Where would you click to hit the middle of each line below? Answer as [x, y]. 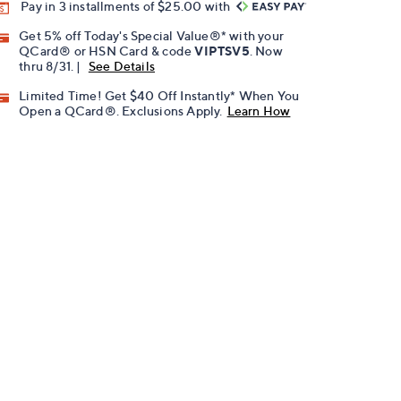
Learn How [259, 111]
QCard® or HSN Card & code [107, 51]
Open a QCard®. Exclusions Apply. [121, 111]
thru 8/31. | [51, 66]
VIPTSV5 [222, 51]
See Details [122, 66]
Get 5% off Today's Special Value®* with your [152, 36]
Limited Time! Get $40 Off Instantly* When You [159, 96]
